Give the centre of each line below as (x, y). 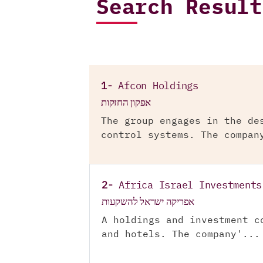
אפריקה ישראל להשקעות (148, 202)
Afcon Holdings (158, 87)
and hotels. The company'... (181, 235)
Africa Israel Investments (190, 186)
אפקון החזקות (126, 102)
